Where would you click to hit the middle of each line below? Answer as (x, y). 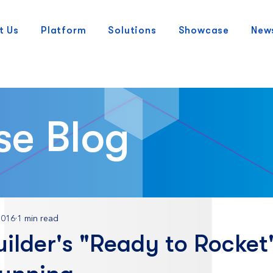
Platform (64, 30)
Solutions (132, 30)
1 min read (38, 218)
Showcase (204, 30)
